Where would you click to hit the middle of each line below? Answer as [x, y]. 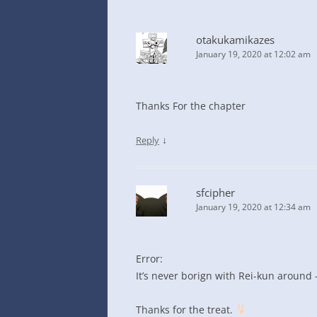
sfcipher [215, 192]
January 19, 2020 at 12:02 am [253, 54]
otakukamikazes [235, 40]
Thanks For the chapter [191, 106]
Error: [149, 259]
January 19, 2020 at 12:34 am [253, 207]
